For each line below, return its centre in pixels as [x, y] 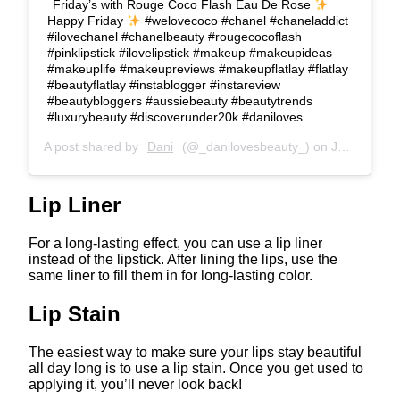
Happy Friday [87, 21]
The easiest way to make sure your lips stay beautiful [195, 352]
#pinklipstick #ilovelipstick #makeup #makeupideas [190, 53]
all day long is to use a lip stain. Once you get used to [196, 368]
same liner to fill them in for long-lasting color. [171, 275]
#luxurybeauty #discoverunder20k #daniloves [175, 117]
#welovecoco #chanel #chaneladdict [244, 21]
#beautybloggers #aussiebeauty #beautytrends [180, 101]
